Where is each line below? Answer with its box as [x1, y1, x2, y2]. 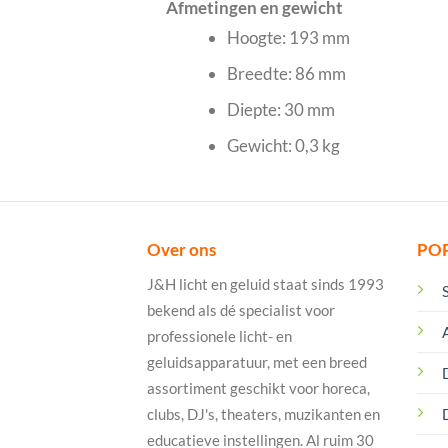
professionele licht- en [147, 327, 292, 346]
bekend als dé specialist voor [147, 301, 335, 320]
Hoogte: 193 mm [226, 26, 350, 48]
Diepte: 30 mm [226, 98, 335, 120]
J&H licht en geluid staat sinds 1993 [147, 275, 384, 294]
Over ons [147, 238, 216, 260]
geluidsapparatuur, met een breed [147, 353, 367, 372]
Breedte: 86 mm [226, 62, 346, 84]
